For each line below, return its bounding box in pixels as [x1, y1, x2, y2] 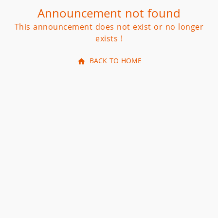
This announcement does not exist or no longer [14, 19, 204, 35]
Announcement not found [37, 2, 181, 25]
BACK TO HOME [89, 54, 142, 68]
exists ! [95, 31, 123, 46]
